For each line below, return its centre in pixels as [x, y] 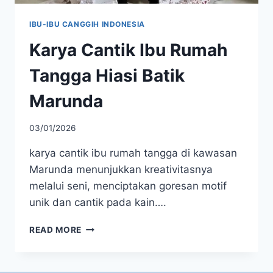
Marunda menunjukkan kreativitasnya [121, 170]
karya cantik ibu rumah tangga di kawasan [133, 153]
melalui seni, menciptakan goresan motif [128, 186]
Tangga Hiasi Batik [107, 75]
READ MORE [56, 230]
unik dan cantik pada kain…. [98, 203]
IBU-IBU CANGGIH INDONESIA [87, 24]
